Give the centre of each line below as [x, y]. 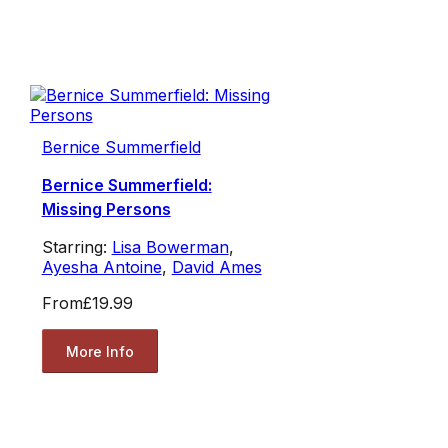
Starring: [76, 247]
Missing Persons [106, 209]
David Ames [216, 267]
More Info [99, 351]
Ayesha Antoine [101, 267]
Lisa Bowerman [170, 247]
